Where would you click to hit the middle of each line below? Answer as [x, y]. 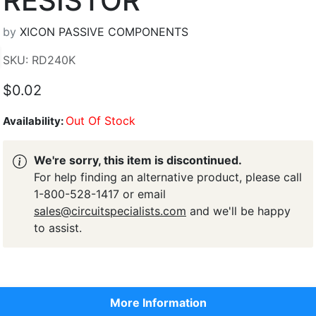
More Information [158, 303]
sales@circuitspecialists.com [110, 211]
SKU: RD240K [39, 60]
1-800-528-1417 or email [100, 194]
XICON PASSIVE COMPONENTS [104, 32]
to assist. [58, 228]
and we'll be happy [238, 211]
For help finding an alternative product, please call [168, 177]
